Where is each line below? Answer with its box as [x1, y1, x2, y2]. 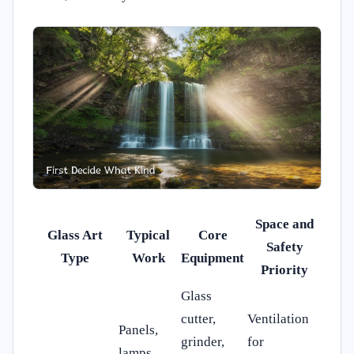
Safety [265, 239, 303, 254]
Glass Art [47, 227, 103, 243]
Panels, [119, 322, 158, 337]
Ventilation [247, 311, 309, 326]
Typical [126, 227, 170, 243]
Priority [261, 262, 308, 277]
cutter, [181, 311, 216, 326]
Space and [255, 216, 314, 232]
